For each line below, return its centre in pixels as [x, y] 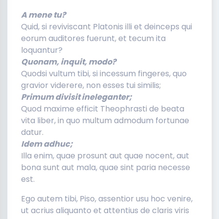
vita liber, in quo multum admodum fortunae [105, 120]
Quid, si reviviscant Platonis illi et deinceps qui [107, 26]
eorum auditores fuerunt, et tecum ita [93, 38]
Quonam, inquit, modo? [69, 62]
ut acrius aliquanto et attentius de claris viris [105, 210]
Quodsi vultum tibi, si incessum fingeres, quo [104, 73]
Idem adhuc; [47, 144]
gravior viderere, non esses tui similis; [91, 85]
